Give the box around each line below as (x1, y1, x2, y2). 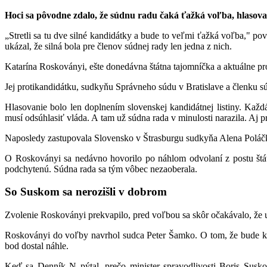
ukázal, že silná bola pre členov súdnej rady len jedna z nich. (5, 41, 232, 51)
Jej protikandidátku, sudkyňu (5, 81, 113, 92)
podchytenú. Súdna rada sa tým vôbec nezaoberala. (5, 163, 197, 174)
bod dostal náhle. (5, 241, 69, 252)
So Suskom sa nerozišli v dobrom (5, 185, 167, 198)
